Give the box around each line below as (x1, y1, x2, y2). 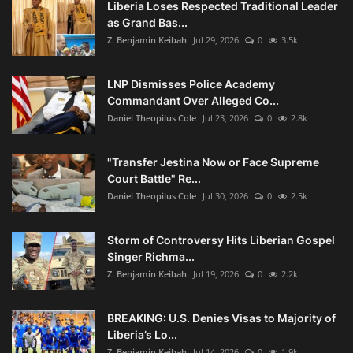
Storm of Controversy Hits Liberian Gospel (107, 233, 335, 247)
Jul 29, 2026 (193, 34, 239, 46)
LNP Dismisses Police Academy (107, 77, 275, 91)
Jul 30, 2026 (203, 190, 248, 203)
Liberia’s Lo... (107, 328, 177, 342)
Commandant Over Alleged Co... (107, 94, 279, 108)
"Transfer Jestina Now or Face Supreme (107, 155, 319, 169)
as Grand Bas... (107, 16, 188, 30)
